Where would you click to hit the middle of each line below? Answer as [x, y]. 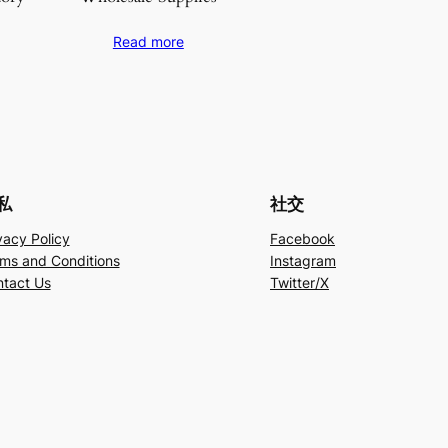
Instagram [303, 261]
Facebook [302, 239]
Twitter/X [299, 283]
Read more [148, 42]
